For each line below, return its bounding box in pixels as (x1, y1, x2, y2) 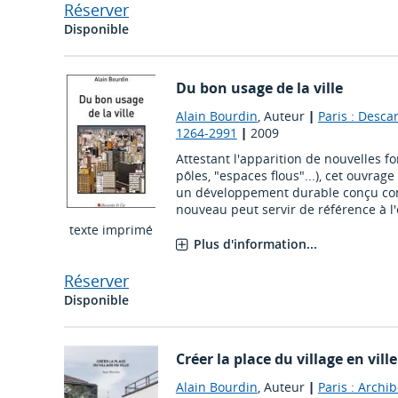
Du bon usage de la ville (175, 78, 343, 99)
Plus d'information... (193, 235, 317, 253)
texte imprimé (68, 221, 153, 239)
